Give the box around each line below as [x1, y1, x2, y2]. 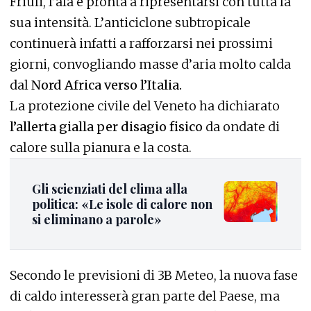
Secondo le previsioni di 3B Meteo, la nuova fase [10, 267, 298, 283]
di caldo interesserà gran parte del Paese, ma [10, 288, 280, 304]
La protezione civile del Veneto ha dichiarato [10, 97, 280, 114]
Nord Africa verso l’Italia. [31, 76, 182, 93]
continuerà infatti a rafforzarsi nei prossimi [10, 35, 273, 51]
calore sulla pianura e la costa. [10, 139, 194, 155]
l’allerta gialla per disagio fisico [10, 118, 205, 135]
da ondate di [205, 118, 280, 135]
